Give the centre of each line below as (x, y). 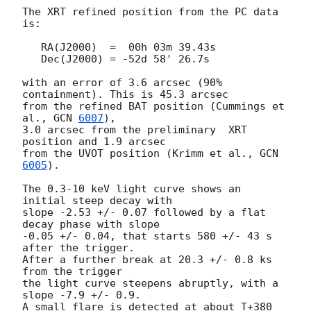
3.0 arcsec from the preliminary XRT (135, 129)
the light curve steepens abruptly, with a (150, 283)
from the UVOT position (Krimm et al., (141, 153)
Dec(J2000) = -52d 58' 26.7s (32, 59)
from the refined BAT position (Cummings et (153, 106)
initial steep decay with (97, 200)
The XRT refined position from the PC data (150, 11)
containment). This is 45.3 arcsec (125, 94)
